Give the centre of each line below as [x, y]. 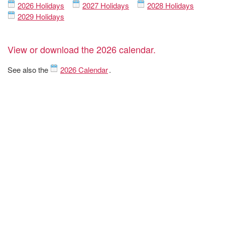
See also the [29, 70]
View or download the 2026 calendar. [82, 49]
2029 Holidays [41, 17]
